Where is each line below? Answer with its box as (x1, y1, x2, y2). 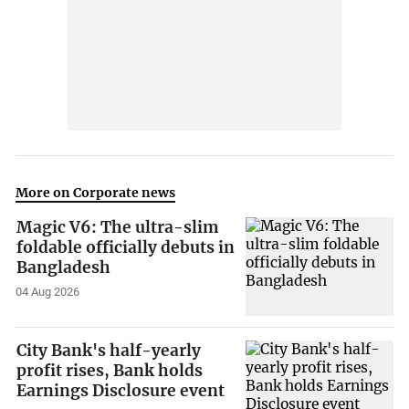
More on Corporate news (16, 184, 176, 202)
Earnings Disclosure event (16, 381, 225, 402)
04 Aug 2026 (16, 284, 80, 299)
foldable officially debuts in (16, 236, 236, 257)
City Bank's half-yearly (16, 341, 202, 362)
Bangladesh (16, 257, 111, 278)
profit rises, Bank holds (16, 361, 204, 382)
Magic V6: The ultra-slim (16, 216, 220, 237)
